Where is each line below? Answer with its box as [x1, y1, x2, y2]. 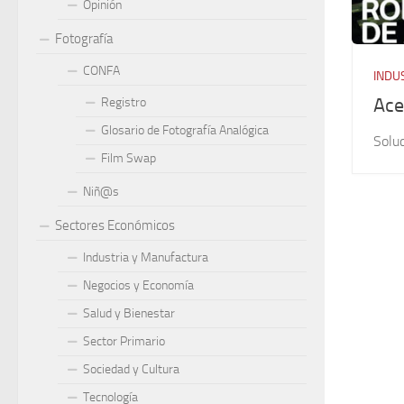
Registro [101, 95, 146, 110]
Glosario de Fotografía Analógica [101, 123, 269, 138]
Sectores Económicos [55, 217, 175, 234]
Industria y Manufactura [83, 250, 208, 265]
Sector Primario [83, 334, 165, 349]
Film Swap [101, 151, 156, 166]
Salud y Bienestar [83, 306, 175, 321]
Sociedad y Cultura [83, 362, 179, 377]
